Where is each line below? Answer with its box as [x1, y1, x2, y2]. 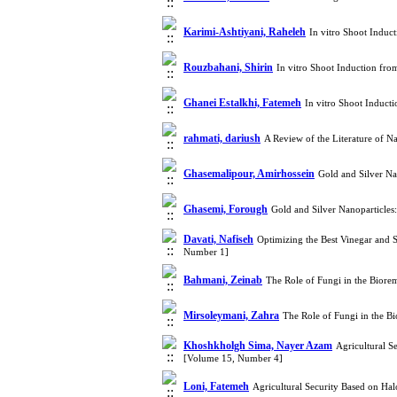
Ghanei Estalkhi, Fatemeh [183, 97, 301, 109]
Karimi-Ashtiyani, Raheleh [183, 26, 306, 38]
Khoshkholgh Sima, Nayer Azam [183, 339, 332, 352]
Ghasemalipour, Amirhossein [183, 167, 315, 180]
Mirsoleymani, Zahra [183, 309, 279, 322]
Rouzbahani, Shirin [183, 61, 273, 74]
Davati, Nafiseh [183, 233, 253, 245]
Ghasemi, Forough [183, 203, 268, 215]
